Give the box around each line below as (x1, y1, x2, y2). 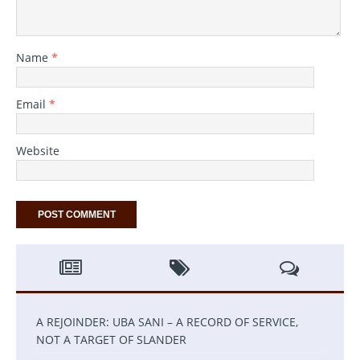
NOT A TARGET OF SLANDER (36, 331, 186, 347)
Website (16, 142, 59, 158)
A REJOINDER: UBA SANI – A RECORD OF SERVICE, (36, 313, 298, 329)
